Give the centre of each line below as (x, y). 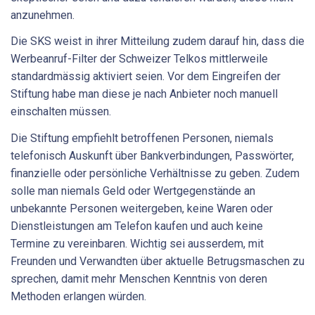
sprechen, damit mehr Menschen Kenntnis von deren (139, 278)
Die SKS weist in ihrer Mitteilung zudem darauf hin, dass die (157, 41)
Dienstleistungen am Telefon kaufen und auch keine (137, 226)
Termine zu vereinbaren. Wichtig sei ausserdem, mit (137, 243)
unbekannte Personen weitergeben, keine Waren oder (142, 208)
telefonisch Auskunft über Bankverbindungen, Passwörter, (152, 155)
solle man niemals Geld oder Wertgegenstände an (133, 191)
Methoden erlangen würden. (80, 296)
